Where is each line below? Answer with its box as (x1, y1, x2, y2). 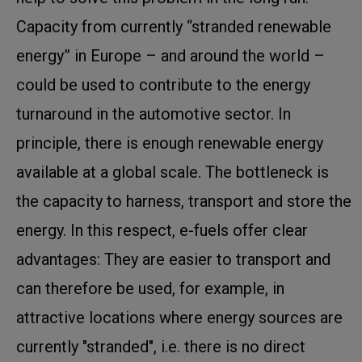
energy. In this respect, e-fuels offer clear (16, 220, 308, 240)
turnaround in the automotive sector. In (16, 103, 291, 124)
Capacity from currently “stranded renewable (16, 16, 331, 36)
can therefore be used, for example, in (16, 278, 284, 298)
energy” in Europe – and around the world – (16, 45, 325, 65)
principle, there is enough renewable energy (16, 133, 323, 153)
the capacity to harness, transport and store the (16, 191, 351, 211)
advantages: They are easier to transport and (16, 249, 330, 269)
